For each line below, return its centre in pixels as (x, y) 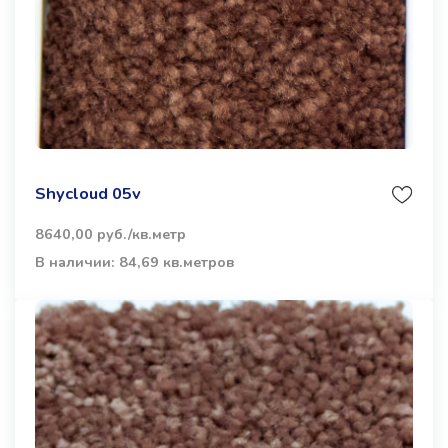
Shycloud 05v (88, 193)
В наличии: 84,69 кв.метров (134, 262)
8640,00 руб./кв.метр (110, 234)
